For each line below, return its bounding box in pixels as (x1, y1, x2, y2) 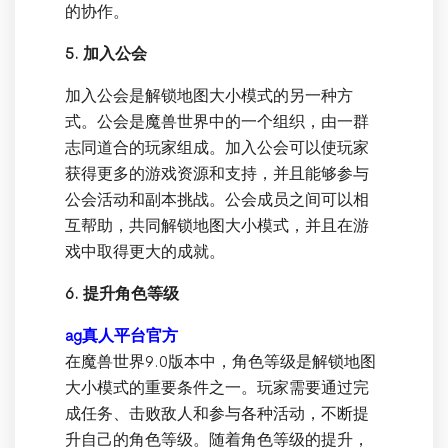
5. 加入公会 (65, 43, 147, 64)
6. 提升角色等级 (65, 283, 179, 304)
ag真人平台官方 (65, 325, 178, 346)
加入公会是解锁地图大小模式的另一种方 (65, 85, 353, 106)
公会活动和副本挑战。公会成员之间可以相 (65, 189, 369, 210)
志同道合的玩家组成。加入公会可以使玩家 (65, 137, 369, 158)
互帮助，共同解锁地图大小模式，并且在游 (65, 215, 369, 236)
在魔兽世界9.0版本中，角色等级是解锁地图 (65, 351, 376, 372)
